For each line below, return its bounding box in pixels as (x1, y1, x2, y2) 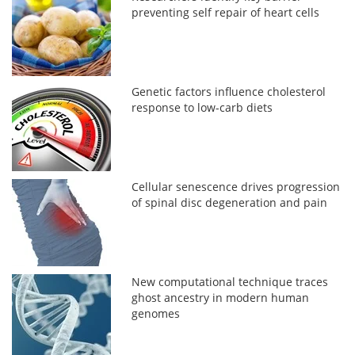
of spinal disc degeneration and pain (132, 194, 328, 210)
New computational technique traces (132, 273, 329, 289)
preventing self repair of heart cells (132, 4, 320, 20)
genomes (132, 305, 181, 321)
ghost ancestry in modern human (132, 289, 310, 305)
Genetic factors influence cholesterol (132, 83, 326, 99)
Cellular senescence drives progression (132, 178, 341, 194)
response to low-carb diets (132, 99, 273, 115)
